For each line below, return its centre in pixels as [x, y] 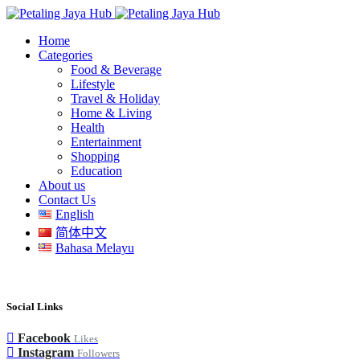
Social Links [35, 307]
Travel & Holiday [115, 98]
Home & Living [111, 113]
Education [96, 171]
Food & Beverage [116, 70]
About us [62, 185]
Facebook [44, 338]
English [74, 214]
